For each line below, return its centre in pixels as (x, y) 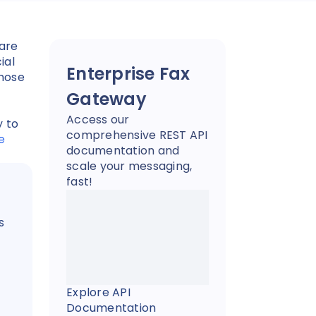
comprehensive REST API (137, 135)
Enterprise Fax (128, 74)
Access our (98, 120)
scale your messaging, (129, 166)
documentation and (123, 151)
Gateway (107, 99)
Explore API (98, 293)
